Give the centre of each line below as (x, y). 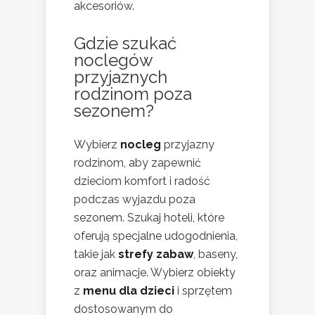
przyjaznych (121, 77)
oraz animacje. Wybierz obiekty (155, 272)
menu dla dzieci (129, 290)
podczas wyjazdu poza (135, 199)
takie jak (96, 254)
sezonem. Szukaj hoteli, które (149, 217)
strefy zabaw (156, 254)
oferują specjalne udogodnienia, (156, 236)
